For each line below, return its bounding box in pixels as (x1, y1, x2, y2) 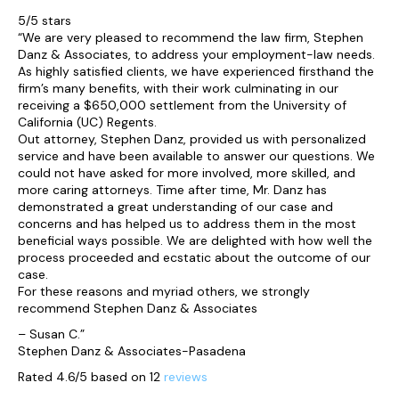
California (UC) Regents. (18, 114, 157, 130)
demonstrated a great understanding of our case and (18, 199, 333, 215)
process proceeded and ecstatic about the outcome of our (18, 249, 370, 265)
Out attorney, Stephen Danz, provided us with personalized (18, 131, 366, 147)
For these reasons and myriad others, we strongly (18, 283, 310, 299)
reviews (164, 369, 208, 385)
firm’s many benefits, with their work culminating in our (18, 80, 338, 96)
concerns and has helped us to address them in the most (18, 216, 356, 232)
